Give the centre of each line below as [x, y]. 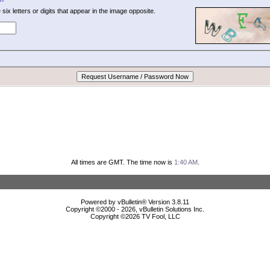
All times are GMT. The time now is [122, 162]
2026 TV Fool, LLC [152, 216]
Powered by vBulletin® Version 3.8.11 [135, 202]
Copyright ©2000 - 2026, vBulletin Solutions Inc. [135, 209]
